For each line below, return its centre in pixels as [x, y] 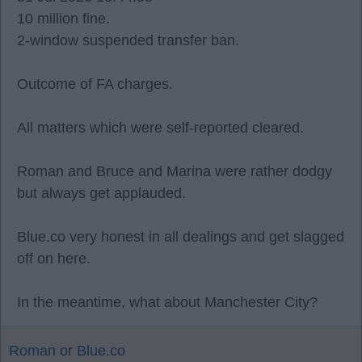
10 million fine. [63, 19]
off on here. [54, 259]
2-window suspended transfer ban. [128, 40]
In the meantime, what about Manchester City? [167, 302]
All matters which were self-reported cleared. [160, 128]
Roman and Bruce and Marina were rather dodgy [175, 171]
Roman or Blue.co [67, 351]
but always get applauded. [101, 193]
